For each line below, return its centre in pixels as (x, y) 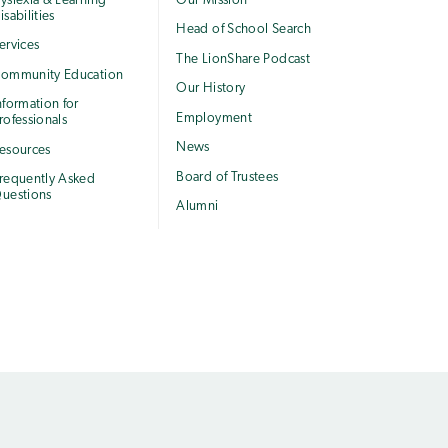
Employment (214, 118)
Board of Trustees (227, 177)
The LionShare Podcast (243, 59)
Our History (211, 89)
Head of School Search (243, 30)
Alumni (197, 207)
